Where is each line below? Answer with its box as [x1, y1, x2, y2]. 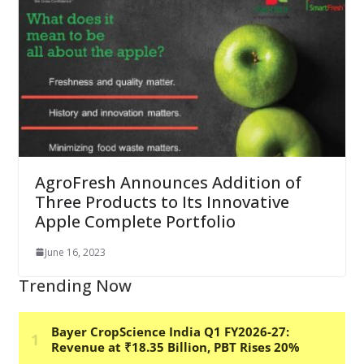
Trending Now [18, 274, 132, 297]
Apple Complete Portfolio [34, 210, 236, 232]
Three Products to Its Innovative [34, 190, 289, 213]
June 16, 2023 [44, 245, 106, 259]
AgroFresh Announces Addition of [34, 171, 301, 193]
